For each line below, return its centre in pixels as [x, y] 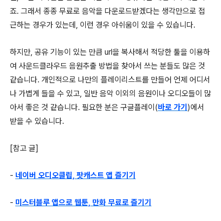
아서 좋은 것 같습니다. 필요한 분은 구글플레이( [84, 107]
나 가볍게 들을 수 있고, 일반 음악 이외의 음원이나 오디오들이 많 [110, 93]
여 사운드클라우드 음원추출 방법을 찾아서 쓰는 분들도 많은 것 [108, 66]
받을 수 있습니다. [37, 121]
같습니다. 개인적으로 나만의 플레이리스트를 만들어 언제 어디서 [110, 79]
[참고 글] [24, 148]
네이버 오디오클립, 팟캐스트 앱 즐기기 [75, 175]
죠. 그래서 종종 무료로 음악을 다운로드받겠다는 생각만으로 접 [108, 11]
